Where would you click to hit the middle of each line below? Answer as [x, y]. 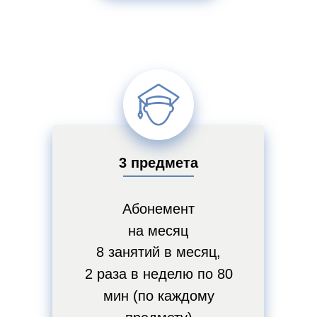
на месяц [158, 231]
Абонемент [158, 209]
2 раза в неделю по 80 [158, 274]
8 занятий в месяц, [158, 252]
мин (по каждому [158, 296]
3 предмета [158, 163]
